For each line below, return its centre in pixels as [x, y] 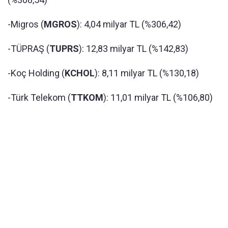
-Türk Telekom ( [39, 97]
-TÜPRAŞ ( [28, 48]
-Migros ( [26, 24]
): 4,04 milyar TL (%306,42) [129, 24]
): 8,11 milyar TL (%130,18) [147, 73]
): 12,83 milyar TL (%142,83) [134, 48]
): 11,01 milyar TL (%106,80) [158, 97]
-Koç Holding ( [36, 73]
